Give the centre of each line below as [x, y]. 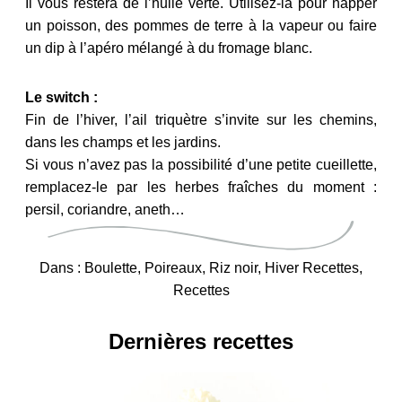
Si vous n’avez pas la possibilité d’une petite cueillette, [201, 164]
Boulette [111, 267]
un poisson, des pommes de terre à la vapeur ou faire [201, 25]
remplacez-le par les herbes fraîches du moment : [201, 187]
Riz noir [233, 267]
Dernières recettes [201, 341]
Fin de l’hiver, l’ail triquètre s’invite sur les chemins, [201, 119]
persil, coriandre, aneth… [105, 209]
